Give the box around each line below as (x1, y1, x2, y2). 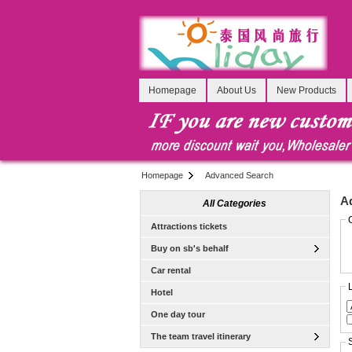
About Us (217, 85, 256, 96)
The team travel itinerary (150, 332, 251, 342)
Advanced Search (205, 170, 273, 180)
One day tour (150, 310, 205, 320)
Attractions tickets (150, 222, 227, 232)
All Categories (203, 197, 266, 209)
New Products (277, 85, 336, 96)
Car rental (150, 266, 191, 276)
